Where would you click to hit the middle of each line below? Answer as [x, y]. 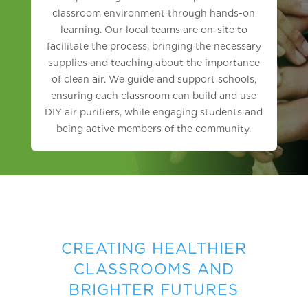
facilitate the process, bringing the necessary [154, 46]
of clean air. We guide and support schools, [154, 79]
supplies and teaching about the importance [154, 62]
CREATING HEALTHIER [154, 248]
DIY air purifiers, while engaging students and [154, 112]
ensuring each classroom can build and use [154, 95]
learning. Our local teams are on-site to [154, 29]
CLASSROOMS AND [154, 268]
